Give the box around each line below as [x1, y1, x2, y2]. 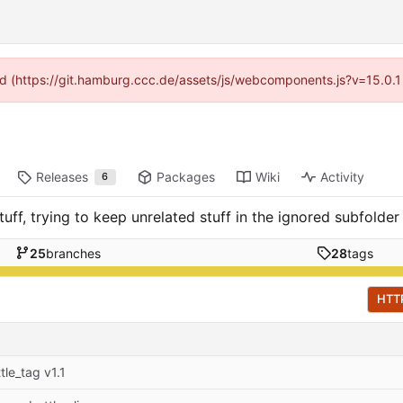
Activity [319, 169, 364, 185]
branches [45, 245, 101, 261]
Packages [156, 169, 215, 185]
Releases [35, 169, 88, 185]
